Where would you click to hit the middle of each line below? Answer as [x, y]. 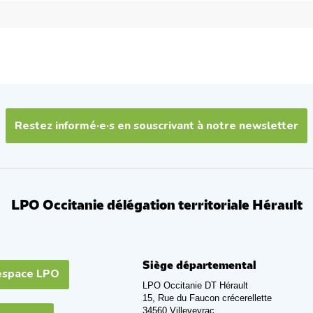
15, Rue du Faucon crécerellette [207, 298]
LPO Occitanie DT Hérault [195, 285]
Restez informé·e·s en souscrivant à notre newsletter [156, 125]
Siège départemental [199, 265]
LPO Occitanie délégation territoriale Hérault [156, 205]
